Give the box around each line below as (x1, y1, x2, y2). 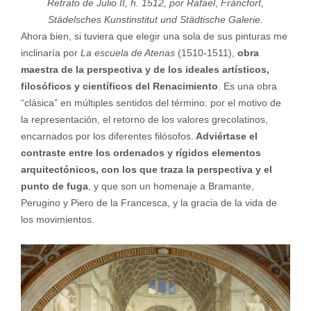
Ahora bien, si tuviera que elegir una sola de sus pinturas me (20, 31, 287, 42)
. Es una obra (217, 81, 277, 92)
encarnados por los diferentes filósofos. (20, 131, 194, 142)
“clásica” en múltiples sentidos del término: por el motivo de (20, 97, 281, 109)
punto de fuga (20, 180, 88, 192)
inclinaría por (20, 47, 81, 59)
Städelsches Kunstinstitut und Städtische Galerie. (47, 14, 263, 26)
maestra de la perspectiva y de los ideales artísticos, (20, 64, 269, 76)
